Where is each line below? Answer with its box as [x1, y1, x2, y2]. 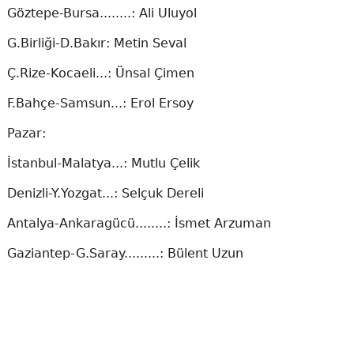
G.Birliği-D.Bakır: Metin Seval [6, 36, 186, 51]
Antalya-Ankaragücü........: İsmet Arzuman [6, 216, 271, 231]
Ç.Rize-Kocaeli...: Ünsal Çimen [6, 66, 194, 81]
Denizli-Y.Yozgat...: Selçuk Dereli [6, 186, 204, 201]
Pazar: [6, 126, 46, 141]
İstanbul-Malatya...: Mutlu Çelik [6, 156, 200, 171]
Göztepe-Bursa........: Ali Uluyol [6, 6, 197, 21]
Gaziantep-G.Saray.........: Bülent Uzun [6, 246, 243, 261]
